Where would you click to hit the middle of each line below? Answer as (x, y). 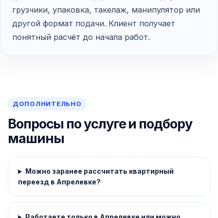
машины (36, 139)
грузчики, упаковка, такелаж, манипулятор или (106, 10)
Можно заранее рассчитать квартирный (99, 171)
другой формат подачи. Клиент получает (94, 24)
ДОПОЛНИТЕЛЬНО (47, 104)
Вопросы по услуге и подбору (100, 124)
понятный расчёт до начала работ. (81, 37)
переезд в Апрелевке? (59, 182)
